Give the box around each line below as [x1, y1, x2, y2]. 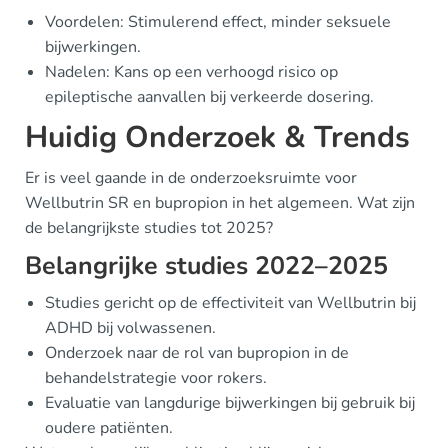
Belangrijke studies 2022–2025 [25, 248, 388, 283]
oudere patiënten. [45, 416, 173, 439]
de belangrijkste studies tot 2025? [25, 216, 273, 239]
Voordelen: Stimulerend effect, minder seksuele [45, 10, 391, 33]
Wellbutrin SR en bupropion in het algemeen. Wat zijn [25, 191, 415, 214]
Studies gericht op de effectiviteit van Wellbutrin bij [45, 291, 416, 314]
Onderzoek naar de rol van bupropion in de [45, 341, 349, 364]
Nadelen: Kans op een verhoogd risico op [45, 60, 338, 83]
